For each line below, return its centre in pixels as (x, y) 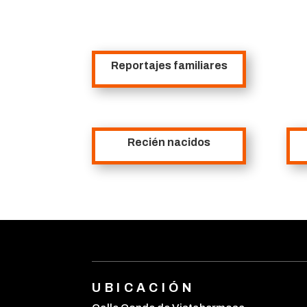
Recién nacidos (169, 142)
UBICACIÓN (144, 288)
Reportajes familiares (169, 66)
